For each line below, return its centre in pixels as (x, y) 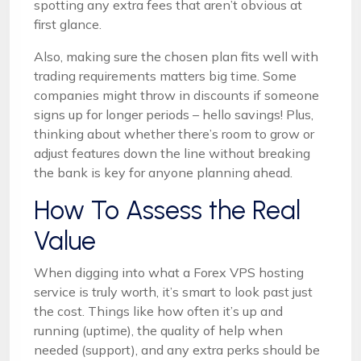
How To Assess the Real (167, 210)
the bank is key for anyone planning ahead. (163, 172)
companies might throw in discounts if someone (176, 95)
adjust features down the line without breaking (172, 153)
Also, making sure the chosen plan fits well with (176, 56)
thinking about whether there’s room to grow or (174, 133)
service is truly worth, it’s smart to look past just (173, 291)
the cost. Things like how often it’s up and (158, 311)
